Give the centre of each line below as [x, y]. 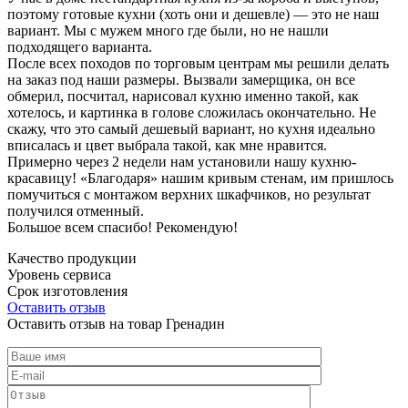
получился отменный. [76, 210]
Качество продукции [72, 258]
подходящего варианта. [80, 46]
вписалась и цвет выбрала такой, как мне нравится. [167, 145]
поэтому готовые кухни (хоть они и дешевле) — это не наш [193, 14]
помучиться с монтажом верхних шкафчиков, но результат [189, 194]
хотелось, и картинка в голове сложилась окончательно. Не [192, 112]
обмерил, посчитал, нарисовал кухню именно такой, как [183, 96]
